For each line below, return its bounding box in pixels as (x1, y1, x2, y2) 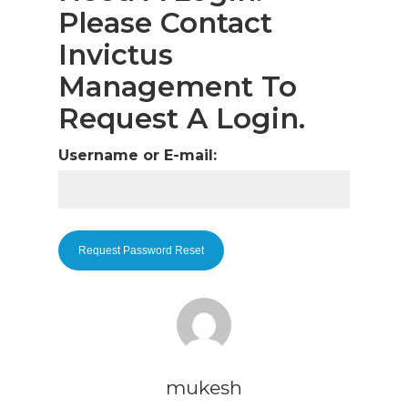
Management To (58, 69, 297, 104)
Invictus (58, 37, 173, 72)
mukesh (166, 376, 242, 399)
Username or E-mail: (58, 147, 217, 164)
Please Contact (58, 5, 272, 40)
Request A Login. (58, 101, 305, 136)
